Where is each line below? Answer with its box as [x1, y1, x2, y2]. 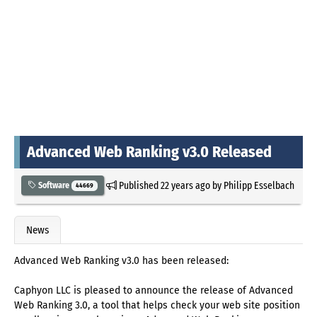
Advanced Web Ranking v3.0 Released [27, 142, 272, 161]
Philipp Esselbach [223, 178, 294, 192]
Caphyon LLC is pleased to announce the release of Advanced [14, 284, 293, 297]
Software [36, 180, 71, 190]
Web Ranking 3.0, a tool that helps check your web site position [14, 299, 300, 312]
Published [116, 178, 161, 192]
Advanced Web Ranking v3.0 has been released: [14, 255, 229, 267]
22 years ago [160, 178, 210, 192]
